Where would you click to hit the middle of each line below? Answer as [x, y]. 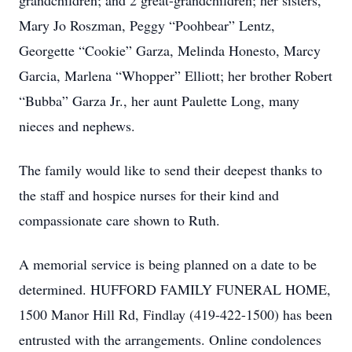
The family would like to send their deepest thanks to [170, 170]
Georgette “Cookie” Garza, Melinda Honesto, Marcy [170, 50]
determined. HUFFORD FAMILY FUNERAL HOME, [175, 289]
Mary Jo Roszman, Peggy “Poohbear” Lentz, [147, 25]
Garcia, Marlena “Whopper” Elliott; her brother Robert [176, 75]
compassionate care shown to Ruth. [119, 220]
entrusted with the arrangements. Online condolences [170, 339]
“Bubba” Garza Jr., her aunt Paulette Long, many [159, 101]
